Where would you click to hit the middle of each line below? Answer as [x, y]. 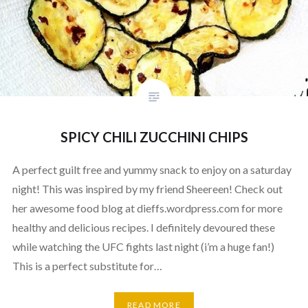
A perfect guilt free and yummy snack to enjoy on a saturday [152, 170]
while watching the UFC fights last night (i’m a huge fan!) [143, 247]
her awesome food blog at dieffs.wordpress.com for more [147, 208]
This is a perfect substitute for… [87, 266]
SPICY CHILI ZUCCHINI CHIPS [154, 137]
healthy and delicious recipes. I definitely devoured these [143, 228]
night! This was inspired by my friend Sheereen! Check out [147, 189]
